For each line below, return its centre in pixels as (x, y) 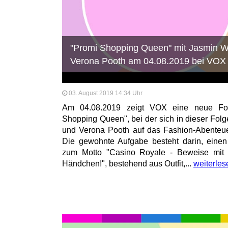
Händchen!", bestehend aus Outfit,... (128, 163)
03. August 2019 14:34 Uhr (106, 93)
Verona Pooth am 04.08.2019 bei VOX (148, 61)
